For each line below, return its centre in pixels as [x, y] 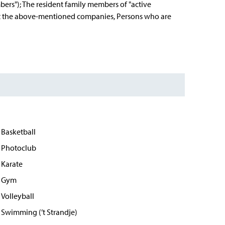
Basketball [19, 132]
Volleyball [18, 196]
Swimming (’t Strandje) [39, 212]
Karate [12, 164]
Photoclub [19, 148]
